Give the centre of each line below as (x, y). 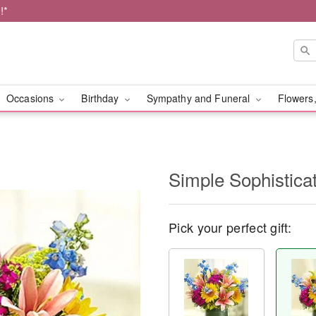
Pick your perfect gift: (230, 227)
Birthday (102, 98)
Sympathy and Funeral (200, 98)
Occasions (31, 98)
